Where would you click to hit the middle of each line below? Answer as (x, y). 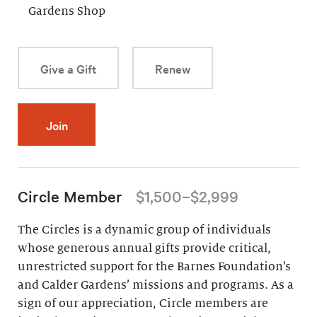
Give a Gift (68, 69)
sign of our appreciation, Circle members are (143, 304)
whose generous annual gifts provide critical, (144, 249)
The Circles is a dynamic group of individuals (144, 230)
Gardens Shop (67, 12)
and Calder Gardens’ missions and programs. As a (156, 286)
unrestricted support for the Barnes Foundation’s (154, 267)
